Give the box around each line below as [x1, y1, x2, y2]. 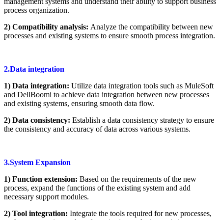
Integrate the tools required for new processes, [70, 209, 212, 218]
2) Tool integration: [4, 209, 70, 218]
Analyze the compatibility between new [90, 22, 213, 31]
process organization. [4, 5, 69, 14]
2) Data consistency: [4, 115, 72, 124]
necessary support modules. [4, 192, 89, 201]
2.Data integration [4, 64, 64, 73]
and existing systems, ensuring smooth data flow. [4, 99, 155, 108]
